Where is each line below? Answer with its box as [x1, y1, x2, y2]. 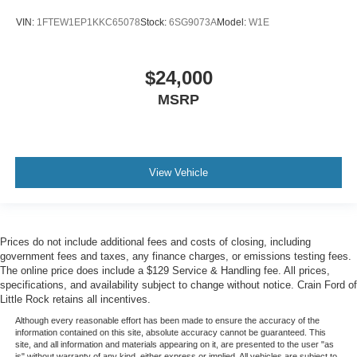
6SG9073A [169, 17, 217, 29]
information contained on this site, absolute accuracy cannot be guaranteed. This [14, 327, 326, 337]
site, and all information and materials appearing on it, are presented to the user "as [14, 339, 334, 349]
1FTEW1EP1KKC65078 [37, 17, 140, 29]
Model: [217, 17, 249, 29]
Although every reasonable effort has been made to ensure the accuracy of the [14, 315, 320, 325]
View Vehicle [149, 167, 208, 179]
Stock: [140, 17, 169, 29]
